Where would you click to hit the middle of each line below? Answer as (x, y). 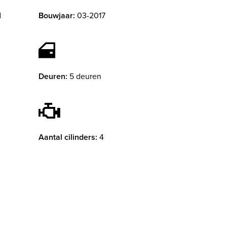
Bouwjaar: (57, 16)
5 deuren (85, 77)
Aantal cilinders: (68, 137)
